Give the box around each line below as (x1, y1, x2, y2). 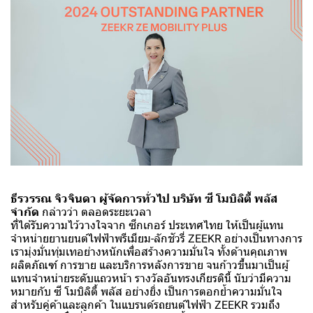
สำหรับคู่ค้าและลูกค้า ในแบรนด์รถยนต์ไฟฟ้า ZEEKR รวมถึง (10, 298, 280, 312)
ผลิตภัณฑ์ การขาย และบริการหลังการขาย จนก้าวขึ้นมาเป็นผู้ (10, 258, 289, 272)
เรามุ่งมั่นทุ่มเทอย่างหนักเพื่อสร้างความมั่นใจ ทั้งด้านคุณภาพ (10, 245, 287, 259)
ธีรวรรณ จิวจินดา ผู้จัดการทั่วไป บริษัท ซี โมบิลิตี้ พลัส (10, 191, 277, 205)
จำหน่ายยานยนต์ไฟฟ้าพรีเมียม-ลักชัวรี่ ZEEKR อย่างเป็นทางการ (10, 231, 303, 245)
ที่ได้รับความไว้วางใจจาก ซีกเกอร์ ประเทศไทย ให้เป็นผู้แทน (10, 218, 284, 232)
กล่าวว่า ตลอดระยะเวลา (39, 205, 152, 219)
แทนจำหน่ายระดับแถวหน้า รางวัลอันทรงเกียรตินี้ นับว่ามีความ (10, 271, 291, 285)
